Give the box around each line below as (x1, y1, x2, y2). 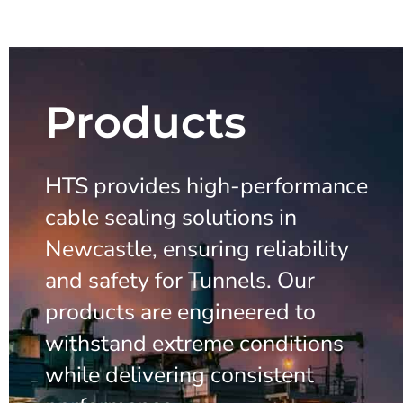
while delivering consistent (45, 360, 314, 391)
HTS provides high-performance (45, 171, 368, 202)
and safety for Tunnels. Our (45, 265, 315, 297)
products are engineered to (45, 297, 316, 328)
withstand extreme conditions (45, 328, 344, 360)
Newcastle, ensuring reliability (45, 234, 349, 265)
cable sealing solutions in (45, 202, 297, 234)
